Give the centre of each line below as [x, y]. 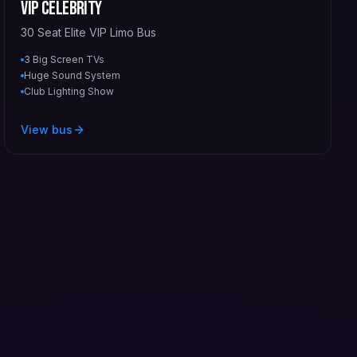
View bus [47, 129]
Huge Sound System [73, 75]
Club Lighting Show [69, 91]
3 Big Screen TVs [65, 59]
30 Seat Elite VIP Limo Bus [89, 32]
